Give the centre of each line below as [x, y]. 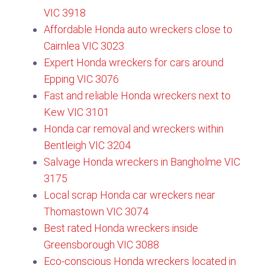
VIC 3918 [65, 13]
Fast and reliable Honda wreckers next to [137, 96]
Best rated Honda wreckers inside [121, 228]
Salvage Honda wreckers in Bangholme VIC [142, 162]
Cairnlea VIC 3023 [84, 46]
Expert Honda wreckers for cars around [134, 62]
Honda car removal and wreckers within [134, 129]
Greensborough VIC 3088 [101, 245]
